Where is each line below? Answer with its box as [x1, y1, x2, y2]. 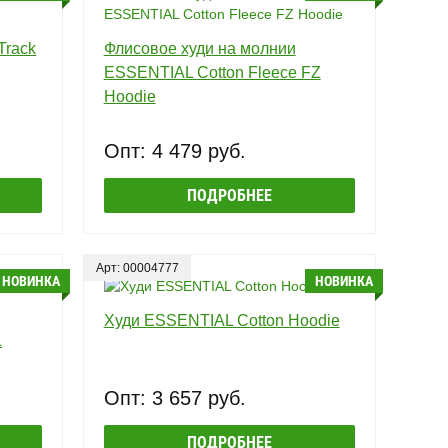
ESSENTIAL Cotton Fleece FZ [103, 63, 321, 81]
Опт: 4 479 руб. [103, 139, 246, 162]
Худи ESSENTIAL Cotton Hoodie [103, 311, 340, 329]
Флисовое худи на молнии [103, 39, 296, 57]
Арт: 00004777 [95, 260, 179, 275]
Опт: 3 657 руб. [103, 386, 246, 409]
